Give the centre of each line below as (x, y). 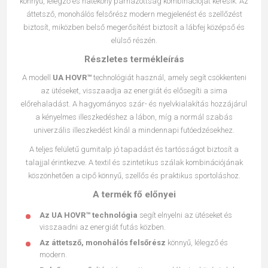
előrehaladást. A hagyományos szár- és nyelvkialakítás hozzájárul (134, 104)
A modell (37, 78)
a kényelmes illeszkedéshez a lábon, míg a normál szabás (134, 117)
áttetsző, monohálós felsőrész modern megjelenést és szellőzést (134, 14)
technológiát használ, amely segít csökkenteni (169, 78)
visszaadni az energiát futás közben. (103, 227)
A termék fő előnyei (134, 195)
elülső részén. (134, 41)
